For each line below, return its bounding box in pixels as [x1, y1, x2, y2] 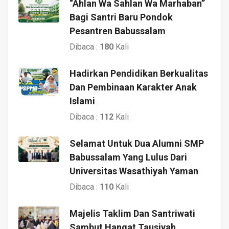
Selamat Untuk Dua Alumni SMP [70, 138, 204, 149]
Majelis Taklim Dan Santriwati [70, 208, 195, 219]
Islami [70, 95, 95, 106]
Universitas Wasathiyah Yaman [70, 165, 198, 176]
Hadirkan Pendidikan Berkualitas [70, 67, 208, 79]
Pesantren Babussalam [70, 25, 166, 36]
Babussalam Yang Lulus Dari [70, 151, 187, 163]
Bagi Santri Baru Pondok [70, 11, 173, 22]
